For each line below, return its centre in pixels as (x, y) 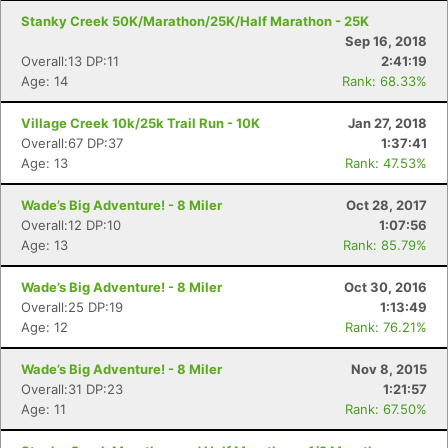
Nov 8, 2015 (389, 369)
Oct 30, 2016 (385, 287)
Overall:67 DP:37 (72, 143)
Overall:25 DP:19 (72, 307)
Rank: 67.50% (386, 409)
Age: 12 (44, 327)
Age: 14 (44, 81)
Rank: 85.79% (385, 245)
